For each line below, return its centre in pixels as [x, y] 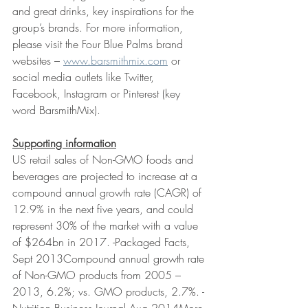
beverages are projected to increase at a [107, 176]
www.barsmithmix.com [115, 60]
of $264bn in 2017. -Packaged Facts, [103, 242]
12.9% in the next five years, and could [104, 209]
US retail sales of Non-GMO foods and [104, 159]
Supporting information [64, 143]
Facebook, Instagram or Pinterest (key [98, 93]
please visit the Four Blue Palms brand [99, 44]
